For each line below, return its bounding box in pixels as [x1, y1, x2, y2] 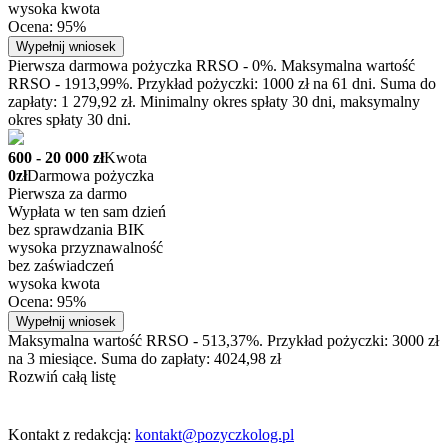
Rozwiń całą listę [8, 368, 116, 386]
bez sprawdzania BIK [8, 221, 145, 239]
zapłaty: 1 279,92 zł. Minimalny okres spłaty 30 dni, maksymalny [8, 93, 420, 111]
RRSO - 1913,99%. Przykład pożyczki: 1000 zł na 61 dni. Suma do [8, 75, 436, 93]
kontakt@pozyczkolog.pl [135, 426, 294, 444]
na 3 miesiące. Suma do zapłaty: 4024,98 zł [8, 350, 281, 368]
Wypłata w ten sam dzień [8, 203, 166, 221]
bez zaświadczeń [8, 257, 114, 275]
